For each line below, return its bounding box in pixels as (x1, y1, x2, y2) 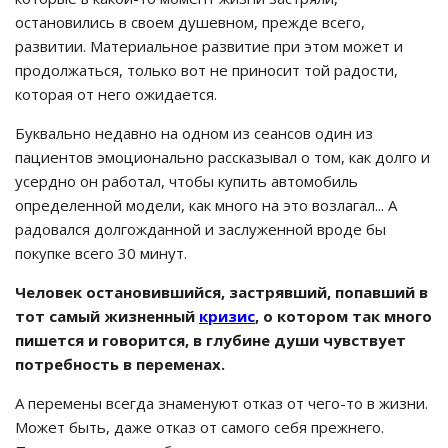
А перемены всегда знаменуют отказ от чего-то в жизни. (15, 393, 428, 413)
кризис (199, 306, 255, 326)
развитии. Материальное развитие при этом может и (15, 36, 403, 56)
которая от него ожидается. (15, 84, 217, 104)
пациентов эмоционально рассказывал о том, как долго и (15, 147, 430, 167)
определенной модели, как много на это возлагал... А (15, 195, 397, 215)
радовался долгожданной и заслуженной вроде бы (15, 219, 386, 239)
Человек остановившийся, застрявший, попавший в (15, 282, 428, 302)
